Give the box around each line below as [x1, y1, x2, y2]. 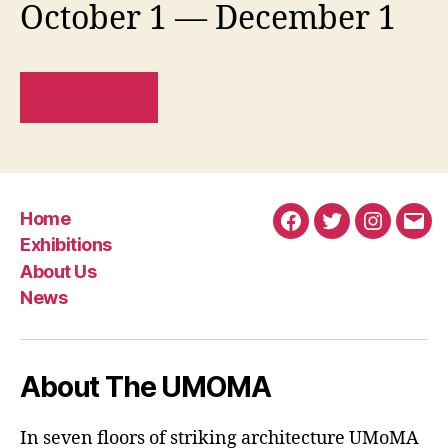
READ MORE [41, 87, 137, 107]
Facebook [289, 222, 372, 244]
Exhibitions [20, 234, 112, 255]
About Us [20, 260, 97, 282]
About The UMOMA [20, 370, 271, 404]
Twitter [330, 222, 389, 244]
